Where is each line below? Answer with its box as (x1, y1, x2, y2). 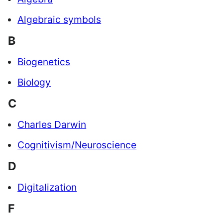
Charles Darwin (17, 118, 87, 131)
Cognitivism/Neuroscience (17, 139, 137, 151)
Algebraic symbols (17, 13, 102, 26)
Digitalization (17, 181, 77, 194)
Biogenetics (17, 56, 71, 68)
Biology (17, 76, 51, 89)
